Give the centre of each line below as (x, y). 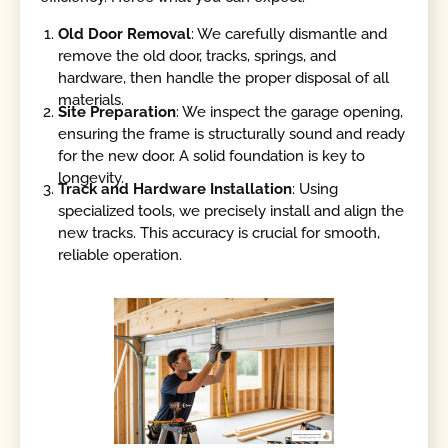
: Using (315, 189)
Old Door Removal (125, 34)
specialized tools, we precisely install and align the (231, 211)
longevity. (91, 177)
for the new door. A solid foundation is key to (212, 155)
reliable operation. (120, 255)
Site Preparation (117, 111)
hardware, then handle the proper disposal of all (224, 78)
